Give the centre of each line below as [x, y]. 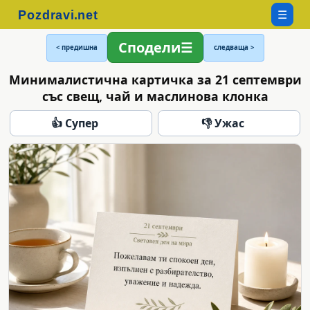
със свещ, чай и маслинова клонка [155, 96]
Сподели [149, 47]
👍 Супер [75, 123]
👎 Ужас [223, 123]
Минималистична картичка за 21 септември [155, 79]
